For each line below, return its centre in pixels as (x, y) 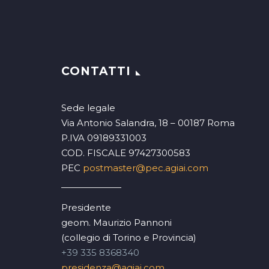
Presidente (86, 207)
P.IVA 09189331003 (104, 138)
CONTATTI (96, 71)
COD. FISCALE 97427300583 (126, 153)
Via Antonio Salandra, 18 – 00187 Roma (148, 122)
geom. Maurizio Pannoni (116, 222)
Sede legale (88, 107)
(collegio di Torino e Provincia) (129, 237)
